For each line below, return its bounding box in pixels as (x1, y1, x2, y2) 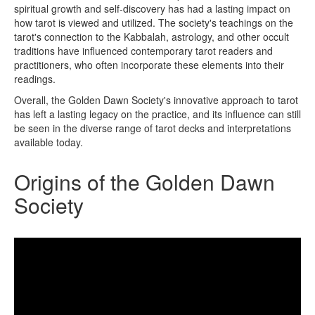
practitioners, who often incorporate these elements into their (14, 58, 284, 72)
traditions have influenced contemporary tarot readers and (14, 44, 273, 58)
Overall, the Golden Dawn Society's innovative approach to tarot (14, 93, 298, 107)
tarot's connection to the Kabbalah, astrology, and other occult (14, 30, 289, 44)
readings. (14, 72, 56, 86)
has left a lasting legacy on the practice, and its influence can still (14, 107, 301, 121)
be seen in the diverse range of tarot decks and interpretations (14, 121, 291, 135)
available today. (14, 135, 83, 149)
